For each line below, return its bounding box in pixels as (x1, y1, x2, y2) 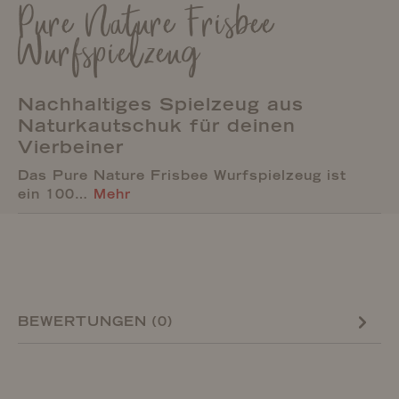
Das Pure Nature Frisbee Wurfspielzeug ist (18, 167, 346, 183)
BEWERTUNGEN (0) (18, 313, 173, 330)
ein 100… (18, 186, 94, 202)
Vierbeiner (18, 136, 124, 158)
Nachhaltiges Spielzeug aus (18, 94, 304, 115)
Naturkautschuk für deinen (18, 115, 296, 136)
